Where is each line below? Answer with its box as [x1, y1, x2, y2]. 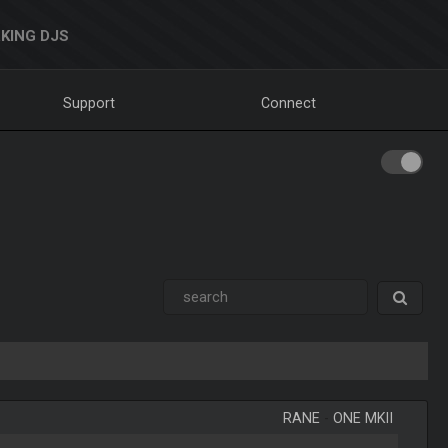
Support [63, 95, 116, 111]
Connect [261, 95, 317, 111]
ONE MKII [333, 410, 394, 427]
